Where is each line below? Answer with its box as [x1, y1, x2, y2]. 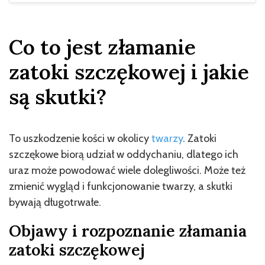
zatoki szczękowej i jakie [9, 58, 249, 85]
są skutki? [9, 83, 106, 110]
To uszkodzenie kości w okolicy [9, 131, 151, 145]
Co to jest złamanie [9, 33, 196, 60]
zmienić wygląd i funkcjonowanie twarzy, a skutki [9, 179, 232, 193]
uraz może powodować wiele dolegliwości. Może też [9, 163, 245, 177]
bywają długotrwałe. [9, 195, 101, 209]
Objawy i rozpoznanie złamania [9, 220, 247, 241]
